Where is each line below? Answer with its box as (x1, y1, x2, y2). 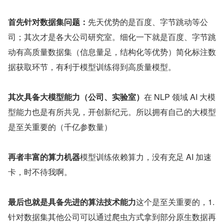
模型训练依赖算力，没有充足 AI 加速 (80, 150, 211, 162)
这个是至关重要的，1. (136, 195, 214, 207)
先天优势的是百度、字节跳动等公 (88, 15, 208, 27)
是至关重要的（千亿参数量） (8, 120, 112, 132)
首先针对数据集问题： (8, 15, 88, 27)
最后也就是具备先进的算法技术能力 (8, 195, 136, 207)
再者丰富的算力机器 (8, 150, 80, 162)
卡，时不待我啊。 (8, 165, 72, 177)
